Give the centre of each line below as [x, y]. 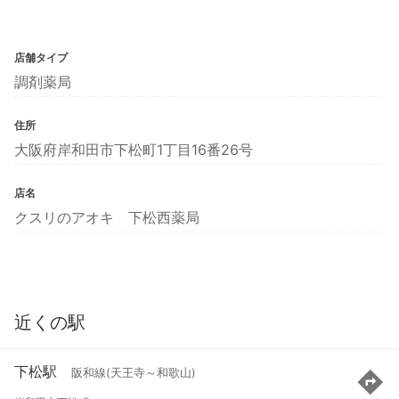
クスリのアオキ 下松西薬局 [107, 217]
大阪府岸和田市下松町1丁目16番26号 [134, 149]
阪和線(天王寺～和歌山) [134, 373]
